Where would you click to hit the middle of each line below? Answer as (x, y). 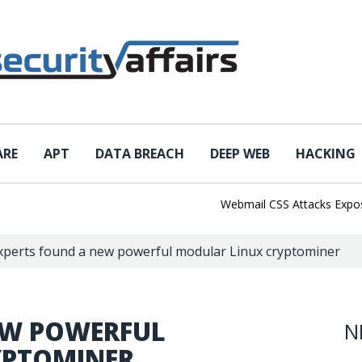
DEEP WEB (240, 154)
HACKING (326, 154)
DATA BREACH (140, 154)
